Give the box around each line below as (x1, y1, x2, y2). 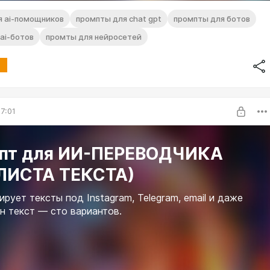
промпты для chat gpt (76, 13, 162, 24)
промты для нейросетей (46, 31, 142, 42)
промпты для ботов (174, 13, 250, 24)
